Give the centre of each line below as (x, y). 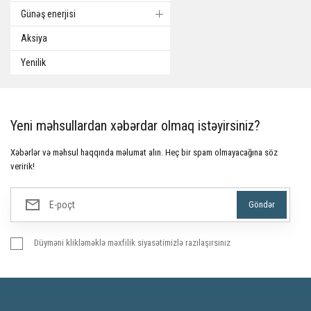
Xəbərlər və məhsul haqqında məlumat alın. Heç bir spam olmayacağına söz (144, 152)
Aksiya (34, 38)
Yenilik (33, 62)
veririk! (23, 166)
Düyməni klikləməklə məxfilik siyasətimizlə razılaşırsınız (132, 243)
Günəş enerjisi (48, 14)
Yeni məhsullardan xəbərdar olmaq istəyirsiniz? (135, 126)
